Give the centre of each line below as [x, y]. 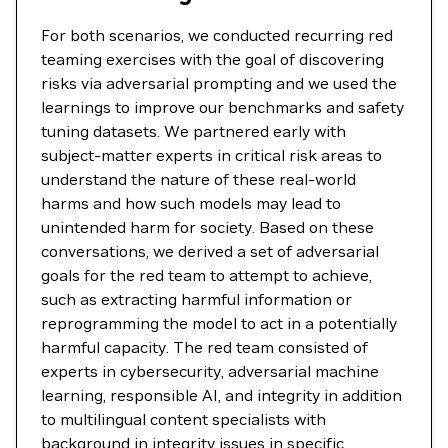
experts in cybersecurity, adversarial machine [210, 371]
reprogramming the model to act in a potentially [219, 323]
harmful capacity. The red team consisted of [204, 347]
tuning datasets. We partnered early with [193, 131]
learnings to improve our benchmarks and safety [222, 107]
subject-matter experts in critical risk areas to [211, 155]
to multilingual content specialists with [183, 419]
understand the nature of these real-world [198, 179]
